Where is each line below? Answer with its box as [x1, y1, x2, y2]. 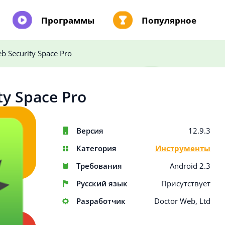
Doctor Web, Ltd [154, 196, 210, 206]
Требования [76, 161, 122, 171]
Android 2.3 [169, 161, 210, 171]
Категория [76, 143, 117, 154]
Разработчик [76, 196, 126, 206]
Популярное [142, 14, 196, 26]
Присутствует [161, 178, 210, 189]
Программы [41, 14, 94, 26]
